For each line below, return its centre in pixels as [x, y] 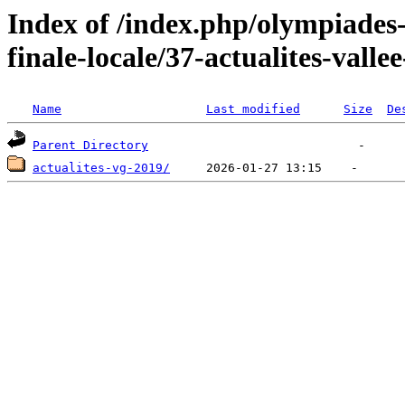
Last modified [253, 109]
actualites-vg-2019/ [101, 168]
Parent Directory [90, 146]
